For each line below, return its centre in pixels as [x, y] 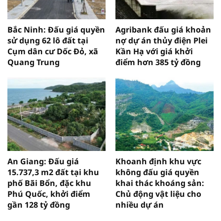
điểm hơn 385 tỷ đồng [158, 62]
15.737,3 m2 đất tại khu [53, 172]
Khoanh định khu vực [158, 161]
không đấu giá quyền [157, 172]
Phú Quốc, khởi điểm [49, 194]
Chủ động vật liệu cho [158, 194]
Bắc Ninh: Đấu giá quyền [56, 29]
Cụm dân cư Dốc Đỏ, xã [53, 51]
